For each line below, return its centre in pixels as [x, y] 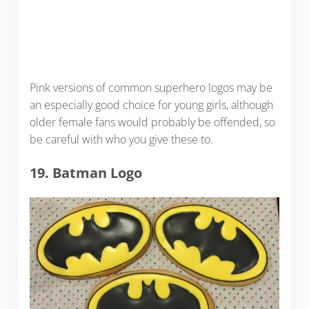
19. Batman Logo [86, 172]
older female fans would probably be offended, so [152, 122]
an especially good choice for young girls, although [151, 104]
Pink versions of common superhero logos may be [151, 87]
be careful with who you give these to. [121, 139]
